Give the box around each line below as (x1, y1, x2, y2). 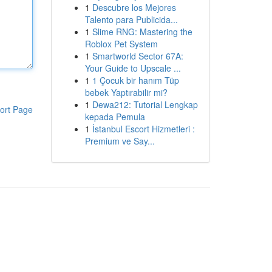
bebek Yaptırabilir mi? (84, 86, 168, 98)
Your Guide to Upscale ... (84, 62, 181, 74)
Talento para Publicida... (84, 13, 178, 25)
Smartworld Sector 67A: (92, 50, 183, 62)
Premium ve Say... (84, 135, 155, 147)
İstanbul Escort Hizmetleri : (92, 123, 195, 135)
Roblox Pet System (84, 38, 158, 50)
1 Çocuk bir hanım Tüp (92, 74, 179, 86)
